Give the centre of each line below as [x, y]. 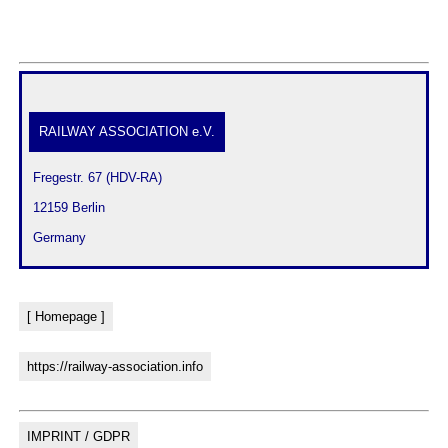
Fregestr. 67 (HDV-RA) [96, 178]
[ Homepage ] [65, 316]
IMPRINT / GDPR [78, 436]
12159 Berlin [67, 208]
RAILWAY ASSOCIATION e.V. [127, 132]
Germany [58, 238]
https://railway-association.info [114, 366]
